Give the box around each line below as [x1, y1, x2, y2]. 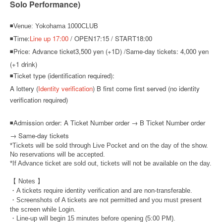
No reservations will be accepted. [10, 151, 105, 159]
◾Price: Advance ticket [10, 47, 75, 56]
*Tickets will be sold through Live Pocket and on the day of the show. [10, 142, 208, 150]
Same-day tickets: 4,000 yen [126, 47, 209, 56]
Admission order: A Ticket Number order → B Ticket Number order [13, 118, 205, 128]
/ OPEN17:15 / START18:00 [68, 34, 152, 44]
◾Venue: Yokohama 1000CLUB [10, 22, 98, 30]
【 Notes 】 [10, 177, 44, 185]
